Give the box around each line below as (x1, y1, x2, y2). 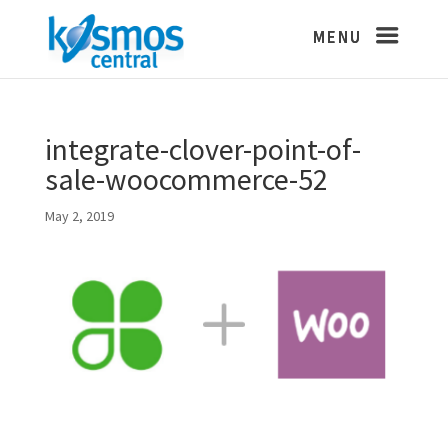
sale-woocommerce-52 (44, 160, 328, 198)
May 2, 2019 (44, 207, 114, 225)
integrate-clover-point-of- (44, 130, 361, 168)
